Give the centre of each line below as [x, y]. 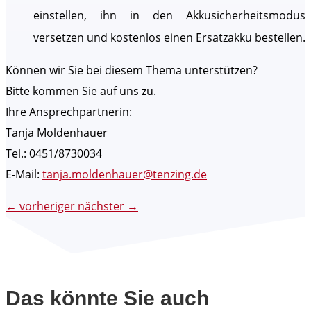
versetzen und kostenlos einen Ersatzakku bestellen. [169, 38]
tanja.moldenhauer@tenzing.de [125, 175]
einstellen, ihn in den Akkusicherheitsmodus [169, 16]
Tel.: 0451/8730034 [54, 154]
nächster [101, 207]
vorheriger [47, 207]
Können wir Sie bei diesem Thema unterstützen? [132, 70]
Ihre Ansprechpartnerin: [69, 112]
